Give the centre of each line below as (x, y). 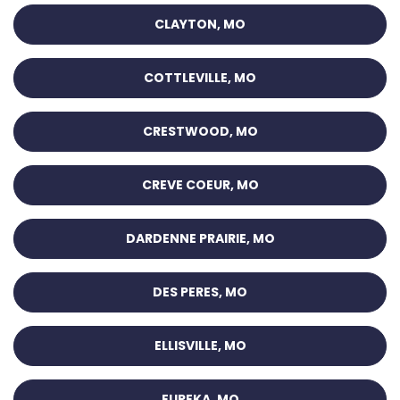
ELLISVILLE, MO (200, 346)
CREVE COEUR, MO (200, 185)
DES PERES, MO (200, 292)
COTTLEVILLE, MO (200, 78)
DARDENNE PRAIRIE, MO (200, 239)
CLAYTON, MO (200, 25)
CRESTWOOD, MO (200, 132)
